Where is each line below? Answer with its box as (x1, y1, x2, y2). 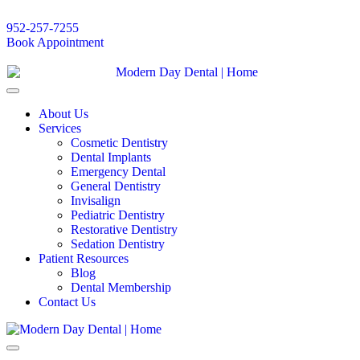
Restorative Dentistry (71, 223, 178, 237)
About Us (39, 107, 88, 121)
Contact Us (39, 295, 96, 309)
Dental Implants (71, 150, 151, 165)
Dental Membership (71, 280, 171, 295)
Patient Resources (39, 252, 129, 266)
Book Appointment (6, 35, 104, 49)
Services (39, 121, 81, 136)
